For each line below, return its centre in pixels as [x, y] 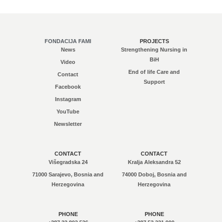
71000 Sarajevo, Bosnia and [68, 175]
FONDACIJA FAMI [68, 41]
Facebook [68, 87]
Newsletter [68, 124]
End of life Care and [154, 72]
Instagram [68, 99]
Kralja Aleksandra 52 [154, 162]
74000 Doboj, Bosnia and [154, 175]
